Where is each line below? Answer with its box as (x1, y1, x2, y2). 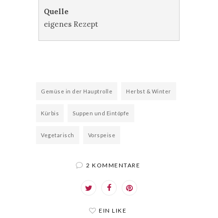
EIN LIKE (99, 207, 127, 214)
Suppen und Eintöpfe (73, 110, 129, 116)
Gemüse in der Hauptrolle (41, 88, 112, 94)
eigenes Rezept (44, 19, 98, 29)
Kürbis (41, 110, 59, 116)
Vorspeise (88, 132, 115, 138)
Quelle (44, 7, 69, 16)
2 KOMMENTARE (86, 162, 141, 169)
